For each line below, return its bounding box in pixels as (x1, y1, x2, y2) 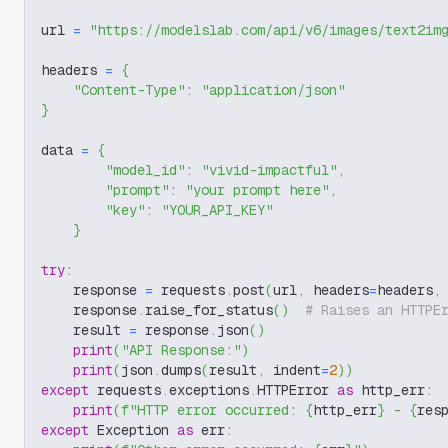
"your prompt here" (185, 181, 329, 199)
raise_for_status (145, 301, 273, 319)
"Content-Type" (73, 81, 185, 99)
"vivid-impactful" (201, 161, 337, 179)
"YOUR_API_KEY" (161, 201, 273, 219)
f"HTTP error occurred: (121, 401, 305, 419)
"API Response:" (121, 341, 241, 359)
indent (265, 361, 321, 379)
